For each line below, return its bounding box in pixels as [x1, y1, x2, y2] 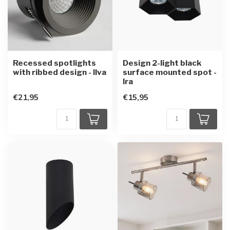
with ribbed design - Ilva [13, 67, 106, 77]
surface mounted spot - [123, 67, 217, 77]
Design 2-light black [123, 57, 201, 68]
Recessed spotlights [13, 57, 96, 68]
